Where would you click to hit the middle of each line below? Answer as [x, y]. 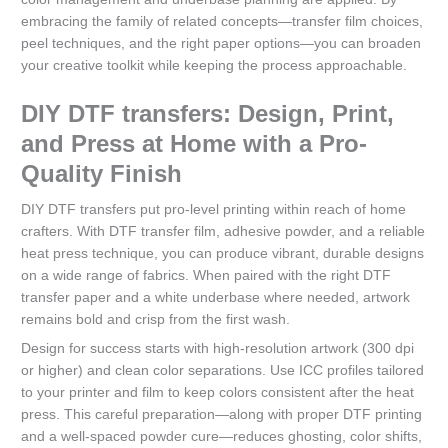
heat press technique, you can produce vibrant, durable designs [223, 253]
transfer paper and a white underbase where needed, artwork [216, 297]
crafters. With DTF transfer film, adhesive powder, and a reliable [223, 231]
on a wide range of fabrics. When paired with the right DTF [206, 275]
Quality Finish [102, 173]
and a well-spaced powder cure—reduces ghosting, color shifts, [222, 436]
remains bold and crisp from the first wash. [156, 319]
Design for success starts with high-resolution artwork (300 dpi [218, 348]
